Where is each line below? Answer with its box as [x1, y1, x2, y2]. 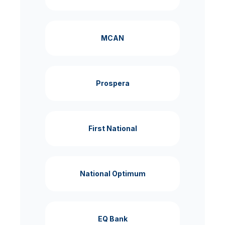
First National [88, 124, 137, 133]
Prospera [95, 78, 130, 87]
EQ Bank [97, 214, 128, 223]
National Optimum [79, 169, 146, 178]
